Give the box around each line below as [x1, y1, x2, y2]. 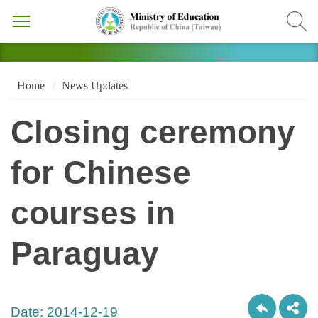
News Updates [61, 79, 128, 92]
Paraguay [11, 236, 159, 273]
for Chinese [11, 155, 191, 192]
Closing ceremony [11, 114, 295, 151]
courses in [11, 195, 175, 232]
